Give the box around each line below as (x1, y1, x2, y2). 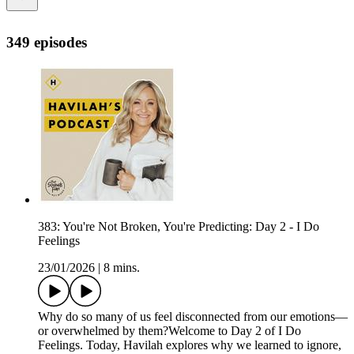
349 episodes (6, 33, 87, 51)
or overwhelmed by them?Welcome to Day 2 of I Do (38, 324, 301, 338)
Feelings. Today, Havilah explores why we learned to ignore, (38, 338, 341, 352)
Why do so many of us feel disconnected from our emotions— (38, 310, 348, 324)
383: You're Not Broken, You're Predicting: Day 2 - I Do (38, 220, 319, 234)
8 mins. (104, 261, 140, 275)
